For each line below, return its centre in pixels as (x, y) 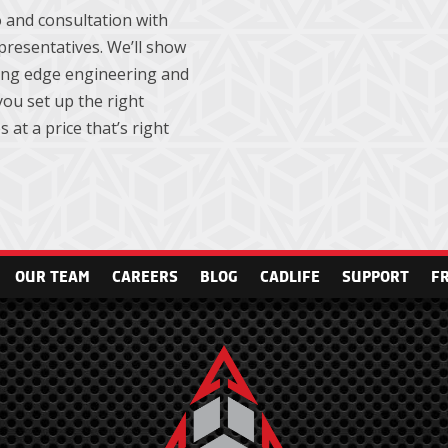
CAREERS (145, 276)
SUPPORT (375, 276)
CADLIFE (290, 276)
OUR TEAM (52, 276)
